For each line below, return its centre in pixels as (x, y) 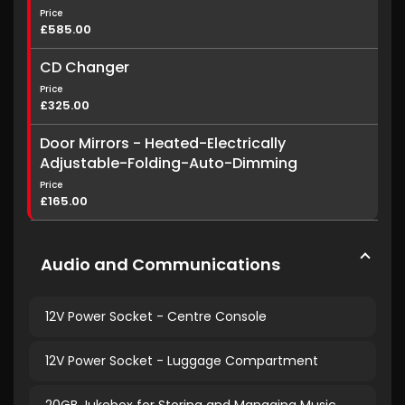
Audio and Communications (160, 264)
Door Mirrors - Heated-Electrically (163, 143)
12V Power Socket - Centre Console (156, 316)
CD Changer (85, 67)
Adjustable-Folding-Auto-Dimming (169, 163)
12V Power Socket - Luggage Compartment (182, 361)
